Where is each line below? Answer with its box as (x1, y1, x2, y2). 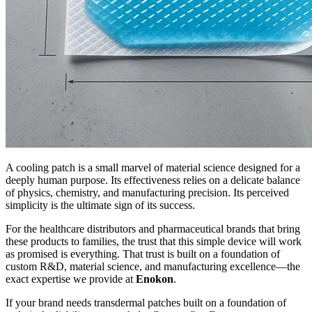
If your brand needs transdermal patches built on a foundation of (6, 296, 286, 309)
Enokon (136, 272, 173, 285)
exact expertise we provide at (6, 272, 136, 285)
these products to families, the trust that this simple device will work (6, 235, 302, 247)
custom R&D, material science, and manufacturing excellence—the (6, 260, 300, 272)
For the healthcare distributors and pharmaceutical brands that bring (6, 222, 300, 235)
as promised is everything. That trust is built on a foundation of (6, 247, 280, 260)
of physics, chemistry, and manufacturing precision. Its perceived (6, 186, 289, 198)
